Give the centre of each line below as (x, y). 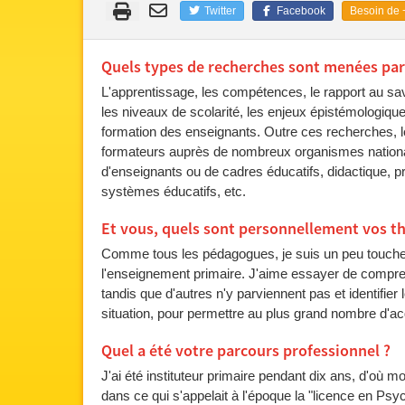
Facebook (299, 11)
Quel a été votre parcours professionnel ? (246, 351)
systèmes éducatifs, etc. (174, 191)
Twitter (218, 11)
